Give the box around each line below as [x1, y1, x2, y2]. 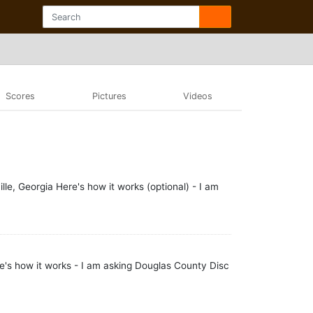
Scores [6, 90, 36, 101]
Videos [182, 90, 212, 101]
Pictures [92, 90, 126, 101]
